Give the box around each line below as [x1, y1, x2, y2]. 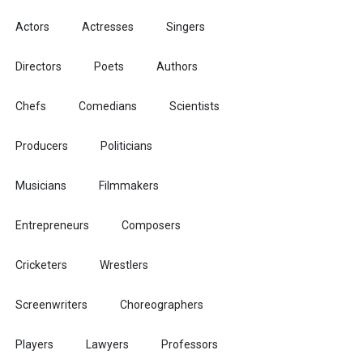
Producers [15, 139, 68, 152]
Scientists [169, 100, 220, 113]
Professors [161, 338, 218, 351]
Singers [166, 20, 205, 33]
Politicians [100, 139, 152, 152]
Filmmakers [99, 179, 159, 192]
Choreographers [120, 298, 203, 311]
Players [15, 338, 53, 351]
